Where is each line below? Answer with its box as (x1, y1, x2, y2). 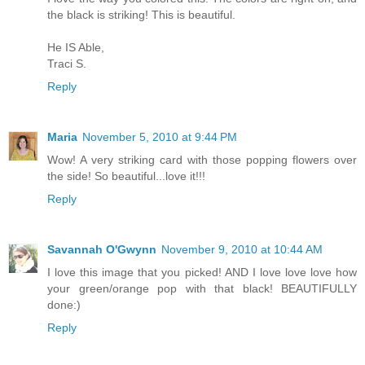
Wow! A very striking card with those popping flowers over (47, 152, 357, 166)
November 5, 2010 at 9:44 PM (82, 130, 237, 143)
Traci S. (47, 56, 86, 70)
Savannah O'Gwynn (47, 242, 156, 256)
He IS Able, (47, 40, 104, 54)
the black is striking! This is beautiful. (47, 7, 235, 21)
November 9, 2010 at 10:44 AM (161, 242, 323, 256)
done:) (47, 297, 81, 311)
